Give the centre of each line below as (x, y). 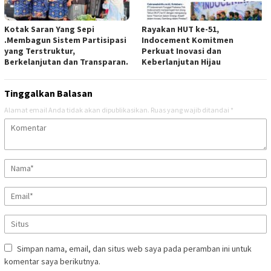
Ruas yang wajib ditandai (191, 109)
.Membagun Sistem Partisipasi (65, 40)
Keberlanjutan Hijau (181, 61)
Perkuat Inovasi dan (181, 51)
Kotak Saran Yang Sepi (49, 29)
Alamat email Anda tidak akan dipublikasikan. (77, 109)
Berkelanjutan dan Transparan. (66, 61)
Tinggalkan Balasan (48, 93)
